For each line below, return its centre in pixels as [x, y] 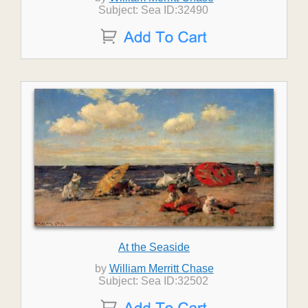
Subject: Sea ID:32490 [154, 10]
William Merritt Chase [161, 268]
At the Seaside [154, 247]
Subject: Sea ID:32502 [154, 281]
